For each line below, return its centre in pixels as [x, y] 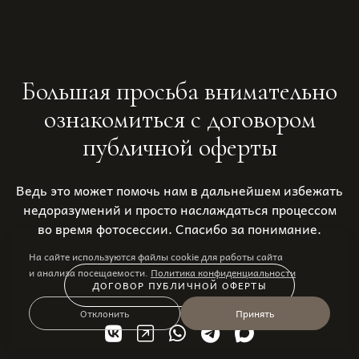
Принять [255, 313]
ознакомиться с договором [179, 119]
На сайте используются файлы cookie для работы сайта [156, 256]
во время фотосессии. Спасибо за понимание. [179, 228]
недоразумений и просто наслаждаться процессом [179, 209]
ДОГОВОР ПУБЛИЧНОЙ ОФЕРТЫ [179, 285]
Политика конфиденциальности [223, 272]
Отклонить [104, 313]
